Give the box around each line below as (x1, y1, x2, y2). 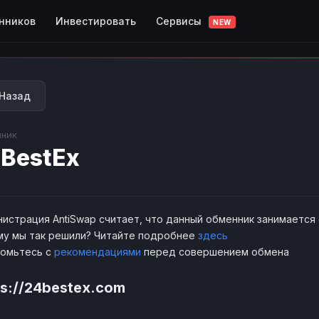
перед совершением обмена (141, 246, 289, 258)
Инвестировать (56, 14, 136, 27)
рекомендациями (54, 246, 141, 258)
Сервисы (156, 14, 204, 27)
